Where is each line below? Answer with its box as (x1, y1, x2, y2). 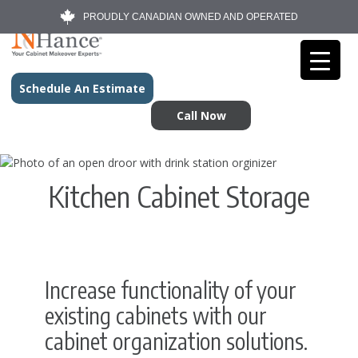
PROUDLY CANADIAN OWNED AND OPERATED (83, 11, 298, 22)
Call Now (176, 108, 226, 123)
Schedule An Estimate (19, 81, 145, 96)
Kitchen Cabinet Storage (48, 178, 310, 214)
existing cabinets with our (44, 301, 267, 329)
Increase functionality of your (44, 276, 296, 304)
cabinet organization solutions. (44, 327, 308, 355)
